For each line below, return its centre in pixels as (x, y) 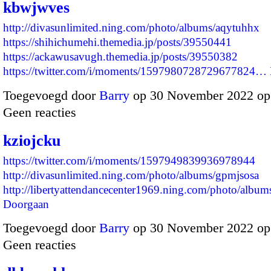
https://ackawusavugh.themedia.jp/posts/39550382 (120, 57)
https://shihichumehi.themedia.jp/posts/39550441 (117, 42)
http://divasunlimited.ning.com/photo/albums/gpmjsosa (131, 175)
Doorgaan (26, 204)
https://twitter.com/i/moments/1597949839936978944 (129, 160)
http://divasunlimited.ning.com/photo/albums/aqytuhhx (131, 28)
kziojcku (32, 140)
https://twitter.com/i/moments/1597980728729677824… (135, 71)
